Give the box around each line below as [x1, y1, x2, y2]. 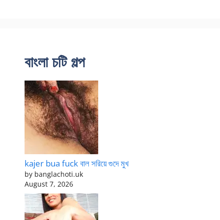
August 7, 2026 [25, 179, 73, 189]
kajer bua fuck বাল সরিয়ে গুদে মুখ [25, 158, 129, 169]
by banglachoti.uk [25, 169, 83, 179]
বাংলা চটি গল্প [25, 52, 85, 72]
